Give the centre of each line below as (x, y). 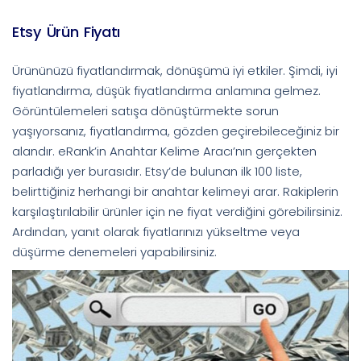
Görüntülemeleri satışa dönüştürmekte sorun (145, 110)
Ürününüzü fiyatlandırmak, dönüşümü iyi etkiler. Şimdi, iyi (175, 70)
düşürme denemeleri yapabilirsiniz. (114, 251)
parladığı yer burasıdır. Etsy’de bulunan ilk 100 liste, (157, 171)
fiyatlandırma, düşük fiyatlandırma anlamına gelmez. (166, 90)
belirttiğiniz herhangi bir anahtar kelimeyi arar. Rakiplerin (175, 191)
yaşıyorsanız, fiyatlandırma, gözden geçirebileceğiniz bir (176, 131)
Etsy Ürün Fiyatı (66, 31)
